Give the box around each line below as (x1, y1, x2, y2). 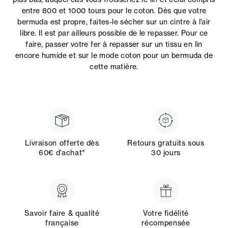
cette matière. (90, 62, 138, 71)
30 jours (151, 148, 181, 157)
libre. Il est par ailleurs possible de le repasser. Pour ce (20, 28, 208, 38)
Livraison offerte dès (25, 138, 99, 148)
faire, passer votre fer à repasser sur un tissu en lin (25, 39, 203, 49)
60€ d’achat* (39, 148, 85, 157)
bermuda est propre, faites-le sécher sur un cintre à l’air (17, 17, 211, 26)
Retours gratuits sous (127, 138, 205, 148)
